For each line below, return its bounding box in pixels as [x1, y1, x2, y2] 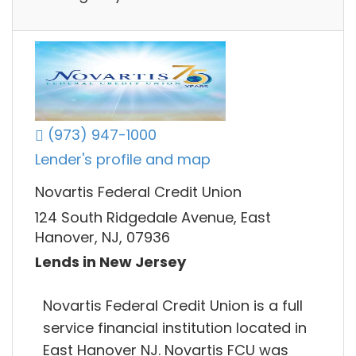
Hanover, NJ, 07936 [35, 226, 170, 247]
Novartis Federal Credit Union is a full [43, 295, 303, 315]
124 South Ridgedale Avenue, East [35, 207, 271, 227]
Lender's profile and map [35, 149, 211, 170]
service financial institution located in [43, 317, 307, 338]
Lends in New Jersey [35, 252, 186, 273]
